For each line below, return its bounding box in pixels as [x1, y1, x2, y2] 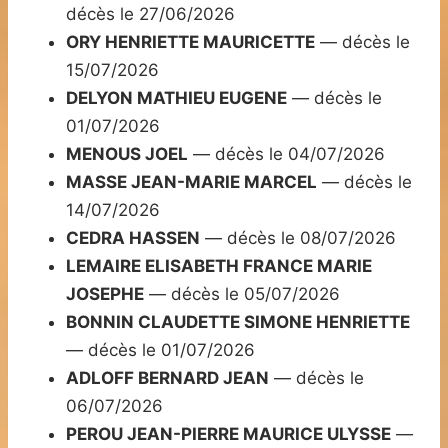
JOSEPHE [66, 284, 144, 305]
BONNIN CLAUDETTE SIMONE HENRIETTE [66, 312, 410, 333]
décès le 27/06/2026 [66, 4, 235, 25]
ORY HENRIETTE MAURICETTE [66, 32, 315, 53]
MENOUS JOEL [66, 144, 188, 165]
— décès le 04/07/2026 [188, 144, 385, 165]
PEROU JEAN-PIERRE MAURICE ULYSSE [66, 424, 391, 445]
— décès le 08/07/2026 [200, 228, 396, 249]
